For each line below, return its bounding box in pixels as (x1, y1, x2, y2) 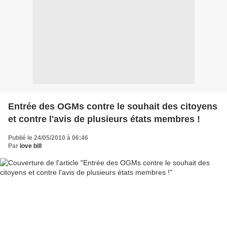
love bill (20, 142, 42, 149)
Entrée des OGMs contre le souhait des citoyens (8, 101, 217, 111)
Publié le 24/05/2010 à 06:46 (8, 134, 88, 141)
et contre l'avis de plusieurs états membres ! (8, 114, 200, 124)
